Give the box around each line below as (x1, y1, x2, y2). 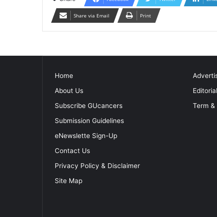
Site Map (55, 177, 82, 185)
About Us (55, 87, 83, 94)
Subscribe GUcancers (55, 102, 123, 109)
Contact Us (55, 147, 90, 155)
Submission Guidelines (55, 117, 124, 124)
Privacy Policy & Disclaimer (55, 162, 140, 170)
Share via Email (74, 12, 109, 19)
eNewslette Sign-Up (55, 132, 117, 139)
